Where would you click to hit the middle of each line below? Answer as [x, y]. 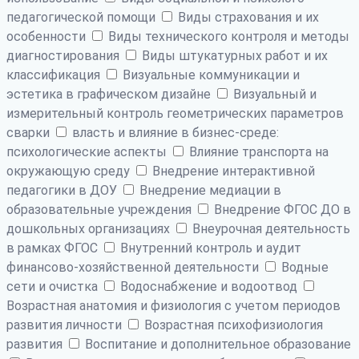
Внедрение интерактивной [232, 171]
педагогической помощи [83, 17]
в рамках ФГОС [54, 248]
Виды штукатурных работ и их [233, 55]
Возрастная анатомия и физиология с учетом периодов [173, 305]
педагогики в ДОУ [63, 190]
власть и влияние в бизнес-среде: [174, 132]
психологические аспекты [88, 151]
